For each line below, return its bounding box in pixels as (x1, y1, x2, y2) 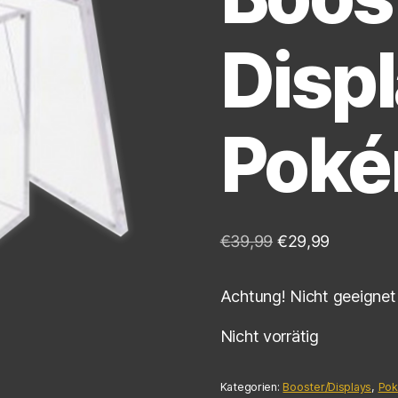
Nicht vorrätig (219, 326, 319, 346)
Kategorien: (219, 380, 283, 394)
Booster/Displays (283, 380, 372, 394)
